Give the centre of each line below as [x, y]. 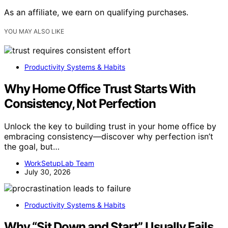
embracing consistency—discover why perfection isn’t [109, 136]
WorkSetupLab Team [59, 163]
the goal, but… [32, 146]
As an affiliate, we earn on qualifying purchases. [96, 12]
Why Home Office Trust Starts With [100, 89]
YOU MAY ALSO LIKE [34, 31]
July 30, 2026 [48, 172]
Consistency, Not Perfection [80, 103]
